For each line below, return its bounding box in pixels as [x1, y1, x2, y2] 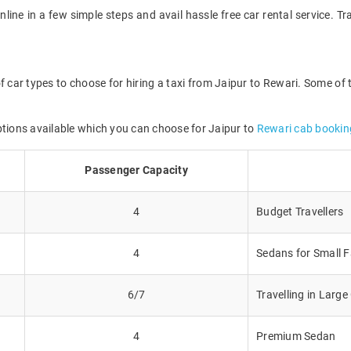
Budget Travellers [256, 204, 344, 218]
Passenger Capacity [85, 163, 188, 176]
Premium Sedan [256, 329, 336, 342]
